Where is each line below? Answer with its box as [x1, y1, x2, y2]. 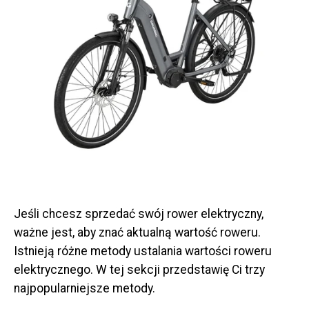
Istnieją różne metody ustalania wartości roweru [14, 244, 272, 259]
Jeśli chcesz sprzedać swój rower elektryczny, [14, 207, 263, 221]
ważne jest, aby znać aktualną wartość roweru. [14, 226, 261, 240]
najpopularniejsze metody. [14, 281, 155, 296]
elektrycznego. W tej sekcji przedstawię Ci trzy [14, 263, 265, 277]
